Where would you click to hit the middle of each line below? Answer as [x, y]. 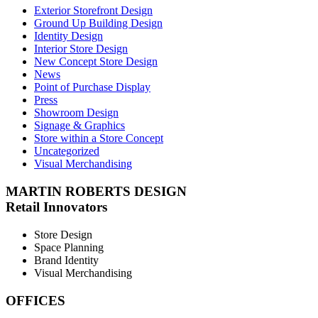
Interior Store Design [81, 49]
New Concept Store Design [96, 62]
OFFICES [35, 300]
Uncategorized [67, 151]
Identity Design [68, 36]
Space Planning [69, 247]
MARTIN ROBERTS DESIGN [96, 192]
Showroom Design [76, 113]
